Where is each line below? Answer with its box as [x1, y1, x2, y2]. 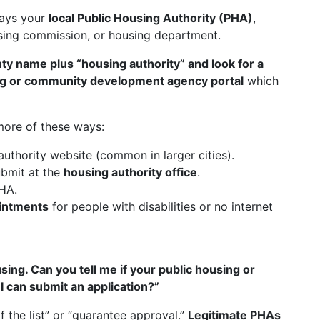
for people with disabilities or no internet [49, 199, 273, 214]
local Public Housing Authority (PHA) [49, 11, 253, 25]
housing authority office [64, 165, 197, 179]
